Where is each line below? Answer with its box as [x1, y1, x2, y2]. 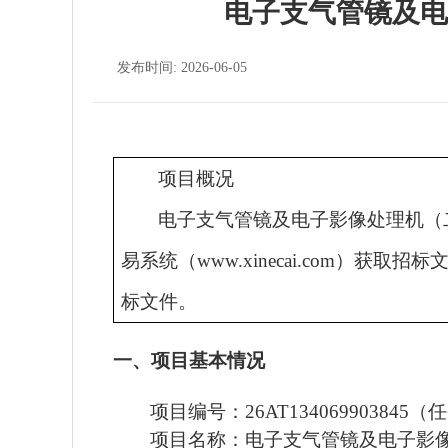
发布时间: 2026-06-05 [117, 60, 247, 75]
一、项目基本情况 [113, 350, 265, 371]
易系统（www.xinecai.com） [121, 250, 354, 271]
